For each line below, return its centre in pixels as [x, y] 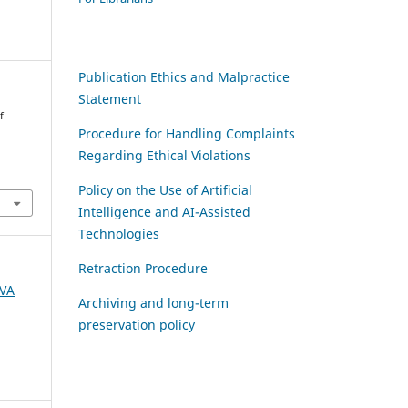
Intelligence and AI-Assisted [164, 211]
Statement [110, 98]
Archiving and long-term [153, 302]
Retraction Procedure [143, 268]
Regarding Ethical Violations [164, 155]
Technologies [119, 233]
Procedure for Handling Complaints [187, 133]
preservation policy [137, 324]
